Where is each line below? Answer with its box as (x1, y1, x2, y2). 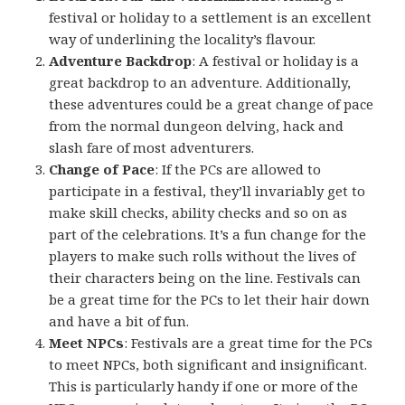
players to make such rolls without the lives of (49, 247, 356, 266)
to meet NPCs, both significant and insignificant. (49, 355, 368, 374)
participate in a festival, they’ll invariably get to (49, 182, 366, 201)
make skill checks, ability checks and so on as (49, 203, 348, 222)
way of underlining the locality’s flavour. (49, 30, 316, 49)
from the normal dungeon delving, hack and (49, 117, 344, 136)
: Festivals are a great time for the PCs (124, 334, 373, 353)
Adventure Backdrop (49, 52, 193, 71)
